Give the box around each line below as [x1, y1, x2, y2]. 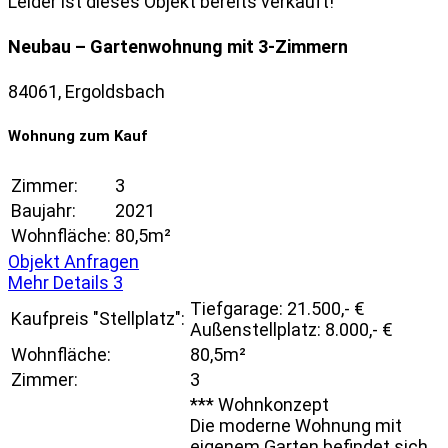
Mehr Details [8, 271, 113, 293]
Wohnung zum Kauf [8, 126, 148, 145]
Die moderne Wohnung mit [190, 414, 402, 436]
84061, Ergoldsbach [8, 80, 165, 102]
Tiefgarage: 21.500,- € [190, 297, 365, 319]
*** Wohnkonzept [190, 393, 329, 415]
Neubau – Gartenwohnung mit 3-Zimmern [8, 35, 348, 57]
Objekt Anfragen [8, 250, 139, 272]
